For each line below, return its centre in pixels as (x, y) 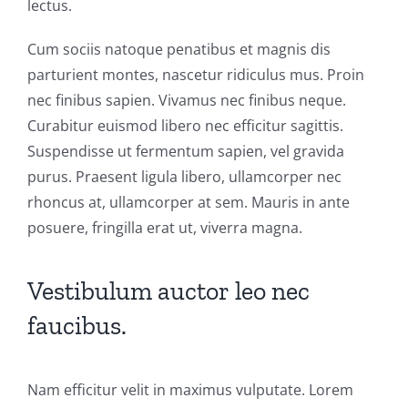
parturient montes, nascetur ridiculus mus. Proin (196, 75)
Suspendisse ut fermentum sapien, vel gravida (186, 151)
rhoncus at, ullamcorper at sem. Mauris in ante (189, 202)
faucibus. (77, 326)
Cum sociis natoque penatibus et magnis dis (179, 49)
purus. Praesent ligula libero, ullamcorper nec (184, 177)
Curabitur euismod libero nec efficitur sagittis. (185, 126)
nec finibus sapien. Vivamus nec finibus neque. (187, 100)
